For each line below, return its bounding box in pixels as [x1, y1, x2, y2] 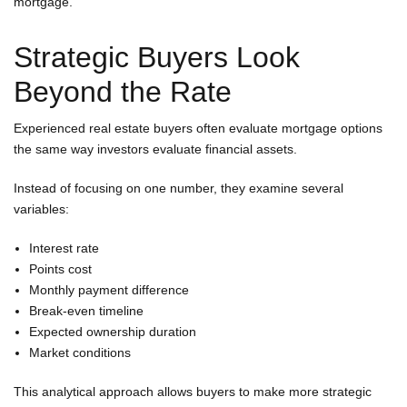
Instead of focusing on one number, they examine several [14, 180, 343, 195]
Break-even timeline [29, 303, 144, 318]
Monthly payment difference [29, 282, 189, 297]
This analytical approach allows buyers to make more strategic [14, 383, 372, 399]
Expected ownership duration [29, 323, 196, 339]
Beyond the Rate [14, 74, 232, 108]
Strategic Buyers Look [14, 40, 300, 74]
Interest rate [29, 240, 99, 255]
